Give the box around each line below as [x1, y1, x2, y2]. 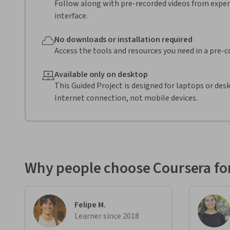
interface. [54, 10, 88, 22]
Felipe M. [74, 199, 106, 210]
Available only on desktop [54, 68, 148, 80]
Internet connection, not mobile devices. [54, 92, 198, 104]
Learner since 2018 [74, 210, 139, 222]
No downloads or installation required [54, 33, 193, 45]
